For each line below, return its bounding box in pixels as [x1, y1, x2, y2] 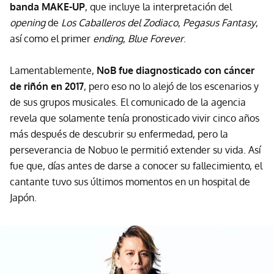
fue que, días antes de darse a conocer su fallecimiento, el [10, 160, 262, 172]
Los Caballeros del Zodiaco [59, 17, 178, 29]
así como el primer [10, 32, 93, 45]
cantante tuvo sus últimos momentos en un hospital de [10, 176, 250, 188]
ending [93, 32, 123, 45]
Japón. [10, 191, 37, 204]
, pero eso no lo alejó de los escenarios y [84, 80, 259, 93]
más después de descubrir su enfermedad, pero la [10, 128, 228, 141]
